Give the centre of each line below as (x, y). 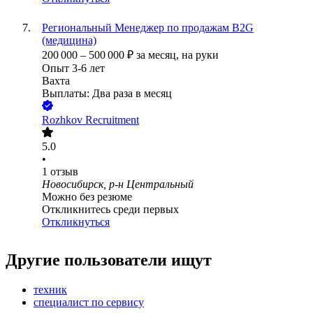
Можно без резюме (87, 197)
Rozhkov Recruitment (90, 120)
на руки (200, 55)
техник (50, 290)
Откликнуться (76, 222)
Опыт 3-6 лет (73, 68)
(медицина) (69, 41)
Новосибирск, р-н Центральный (118, 184)
